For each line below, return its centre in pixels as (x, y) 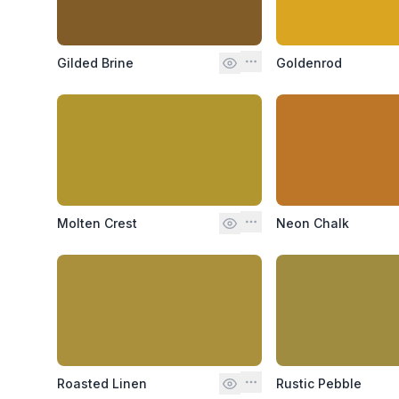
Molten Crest (97, 223)
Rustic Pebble (319, 383)
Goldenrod (309, 62)
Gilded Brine (95, 62)
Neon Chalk (313, 223)
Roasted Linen (102, 383)
